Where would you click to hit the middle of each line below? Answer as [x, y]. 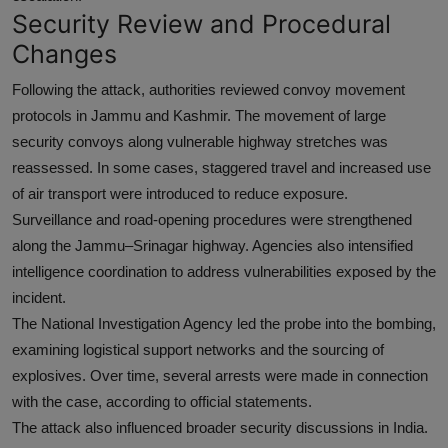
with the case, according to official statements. [162, 402]
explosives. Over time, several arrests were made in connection [220, 376]
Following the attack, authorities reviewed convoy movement [208, 90]
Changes [64, 54]
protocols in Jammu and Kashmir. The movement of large [199, 116]
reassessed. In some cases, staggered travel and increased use [221, 168]
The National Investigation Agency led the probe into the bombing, [224, 324]
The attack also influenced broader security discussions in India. [220, 428]
